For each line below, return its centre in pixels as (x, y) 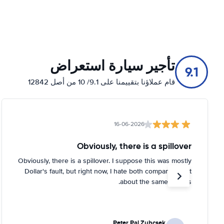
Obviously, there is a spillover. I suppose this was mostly (105, 161)
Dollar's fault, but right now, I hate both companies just (108, 171)
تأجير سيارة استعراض (112, 66)
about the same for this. (156, 182)
